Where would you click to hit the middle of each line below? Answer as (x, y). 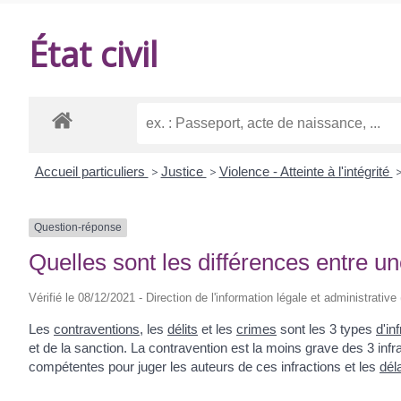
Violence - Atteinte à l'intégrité (306, 172)
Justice (183, 172)
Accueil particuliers (91, 172)
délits (183, 328)
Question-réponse (78, 228)
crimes (256, 328)
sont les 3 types (326, 328)
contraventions (97, 328)
